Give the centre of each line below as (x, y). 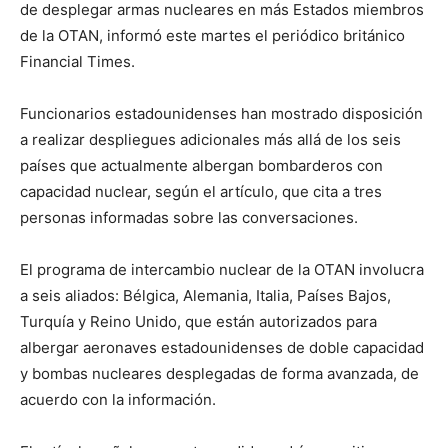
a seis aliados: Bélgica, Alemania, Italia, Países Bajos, (205, 295)
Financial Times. (77, 61)
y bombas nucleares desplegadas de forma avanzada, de (219, 373)
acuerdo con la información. (118, 399)
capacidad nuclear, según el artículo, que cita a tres (201, 191)
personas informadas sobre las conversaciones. (189, 217)
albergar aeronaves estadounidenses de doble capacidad (222, 347)
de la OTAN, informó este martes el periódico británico (212, 35)
